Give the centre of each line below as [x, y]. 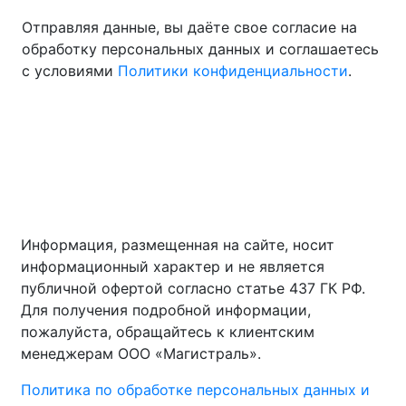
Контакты [200, 158]
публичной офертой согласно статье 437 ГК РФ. [193, 288]
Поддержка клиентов [98, 179]
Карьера [268, 158]
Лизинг [136, 158]
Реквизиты [304, 179]
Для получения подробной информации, [166, 310]
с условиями [70, 71]
